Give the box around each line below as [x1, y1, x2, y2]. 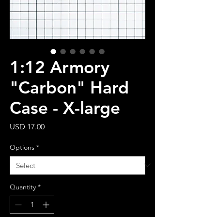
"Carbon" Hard [10, 77, 129, 98]
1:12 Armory [10, 56, 109, 77]
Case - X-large [10, 97, 120, 118]
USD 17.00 [10, 122, 45, 131]
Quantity [10, 182, 36, 191]
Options [10, 142, 34, 152]
